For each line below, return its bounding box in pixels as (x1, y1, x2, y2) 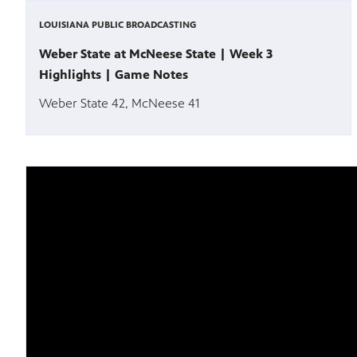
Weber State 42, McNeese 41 (39, 96, 199, 112)
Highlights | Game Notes (39, 67, 188, 83)
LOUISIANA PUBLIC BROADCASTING (39, 19, 196, 31)
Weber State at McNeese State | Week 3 (39, 46, 273, 62)
